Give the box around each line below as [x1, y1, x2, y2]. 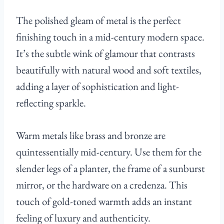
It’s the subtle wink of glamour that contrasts [16, 46, 195, 60]
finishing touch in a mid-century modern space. [16, 30, 204, 44]
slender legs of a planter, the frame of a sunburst [16, 161, 205, 175]
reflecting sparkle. [16, 96, 86, 110]
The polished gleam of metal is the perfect [16, 13, 181, 27]
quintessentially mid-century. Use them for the [16, 145, 201, 159]
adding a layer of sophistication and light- [16, 79, 179, 93]
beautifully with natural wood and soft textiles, [16, 63, 201, 77]
